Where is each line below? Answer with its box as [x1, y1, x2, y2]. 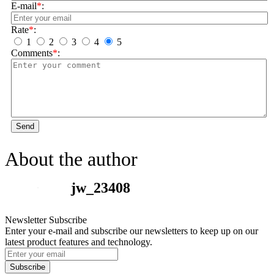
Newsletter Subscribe [5, 214, 87, 225]
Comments [11, 47, 53, 58]
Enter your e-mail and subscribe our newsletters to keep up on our [5, 225, 258, 236]
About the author [5, 147, 138, 170]
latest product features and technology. [5, 236, 152, 247]
